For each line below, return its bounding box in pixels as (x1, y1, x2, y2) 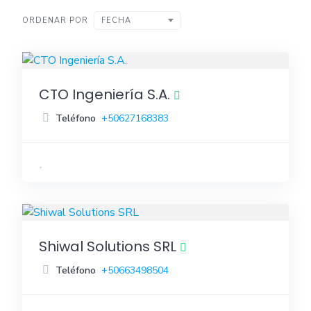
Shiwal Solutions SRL (39, 237, 176, 256)
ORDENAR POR (22, 15, 88, 26)
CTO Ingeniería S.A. (39, 85, 170, 104)
